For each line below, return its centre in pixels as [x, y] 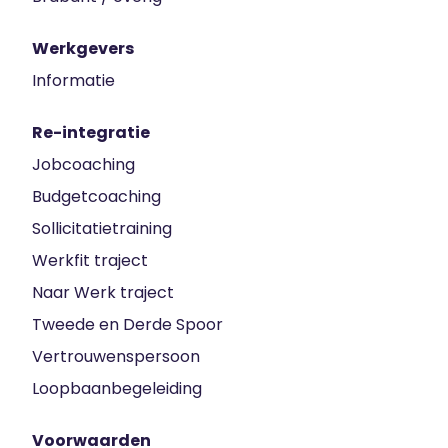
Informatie [73, 80]
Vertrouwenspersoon [116, 356]
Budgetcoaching [96, 196]
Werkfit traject [90, 260]
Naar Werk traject [103, 292]
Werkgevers [83, 48]
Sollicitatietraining [102, 228]
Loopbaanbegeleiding [117, 388]
